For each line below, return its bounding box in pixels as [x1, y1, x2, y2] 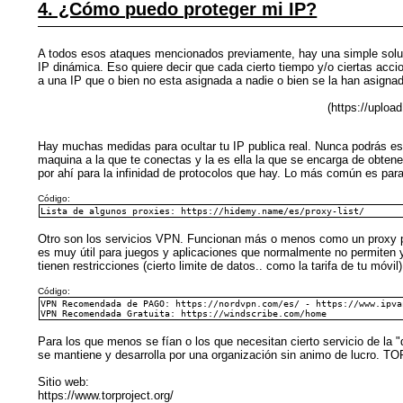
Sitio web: [38, 374, 90, 389]
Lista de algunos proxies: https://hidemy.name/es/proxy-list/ [40, 205, 365, 216]
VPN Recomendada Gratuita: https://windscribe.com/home [40, 308, 327, 318]
